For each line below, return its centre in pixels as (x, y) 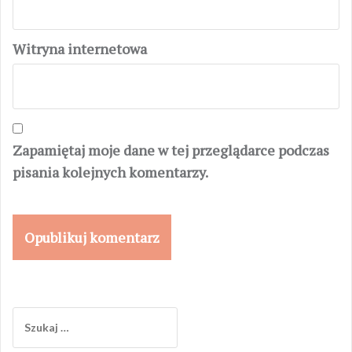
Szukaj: (30, 315)
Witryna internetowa (80, 49)
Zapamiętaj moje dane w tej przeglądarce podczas (171, 150)
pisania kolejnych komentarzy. (110, 172)
